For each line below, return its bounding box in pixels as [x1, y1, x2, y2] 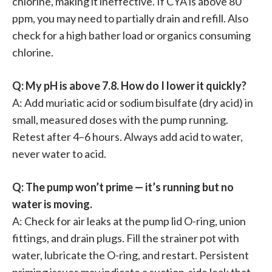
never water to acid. [12, 146, 106, 160]
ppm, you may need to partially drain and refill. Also [12, 11, 248, 25]
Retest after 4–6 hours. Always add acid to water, [12, 129, 243, 143]
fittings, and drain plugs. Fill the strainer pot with [12, 231, 239, 245]
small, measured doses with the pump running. [12, 112, 228, 126]
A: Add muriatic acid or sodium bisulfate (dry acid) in [12, 95, 253, 109]
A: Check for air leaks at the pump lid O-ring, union [12, 214, 246, 228]
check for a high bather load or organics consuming [12, 28, 251, 42]
